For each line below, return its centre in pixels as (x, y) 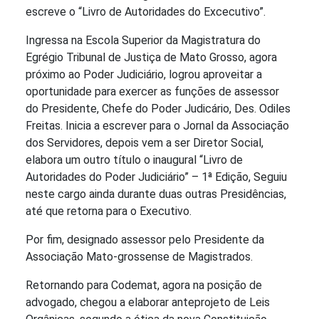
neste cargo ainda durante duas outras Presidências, (156, 194)
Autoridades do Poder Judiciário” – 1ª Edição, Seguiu (156, 177)
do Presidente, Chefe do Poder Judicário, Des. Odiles (158, 109)
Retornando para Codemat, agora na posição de (144, 286)
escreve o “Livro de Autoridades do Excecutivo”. (146, 12)
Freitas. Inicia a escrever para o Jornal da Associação (157, 126)
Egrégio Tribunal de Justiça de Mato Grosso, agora (151, 58)
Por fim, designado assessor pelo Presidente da (145, 240)
